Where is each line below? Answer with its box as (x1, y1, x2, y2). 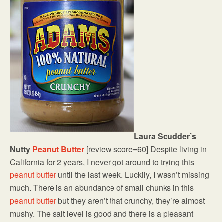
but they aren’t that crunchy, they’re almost (56, 195, 205, 207)
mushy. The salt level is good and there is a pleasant (10, 208, 193, 220)
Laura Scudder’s (134, 130, 196, 142)
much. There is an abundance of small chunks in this (10, 182, 194, 194)
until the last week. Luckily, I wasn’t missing (56, 169, 209, 181)
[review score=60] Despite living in (84, 143, 207, 155)
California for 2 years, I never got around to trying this (10, 156, 194, 168)
